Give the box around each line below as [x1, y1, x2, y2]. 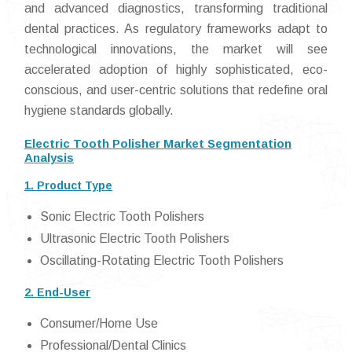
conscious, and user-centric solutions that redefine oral [24, 83, 328, 97]
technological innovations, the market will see [24, 42, 328, 56]
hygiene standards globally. [24, 104, 174, 117]
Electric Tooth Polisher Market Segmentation [24, 137, 291, 150]
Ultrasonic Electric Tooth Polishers [40, 232, 229, 245]
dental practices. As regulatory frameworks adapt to [24, 22, 328, 35]
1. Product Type [24, 179, 112, 192]
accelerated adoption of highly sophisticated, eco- [24, 63, 328, 76]
